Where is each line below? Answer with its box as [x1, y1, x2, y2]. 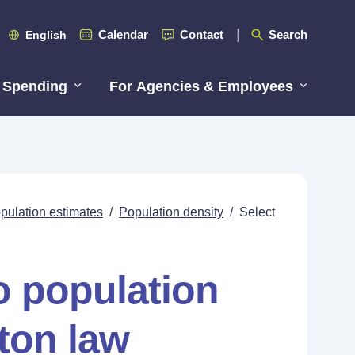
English [25, 29, 67, 41]
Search [269, 28, 307, 41]
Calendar [98, 28, 148, 41]
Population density [119, 205, 223, 219]
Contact [180, 28, 223, 41]
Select [239, 205, 275, 219]
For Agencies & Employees [109, 78, 293, 94]
